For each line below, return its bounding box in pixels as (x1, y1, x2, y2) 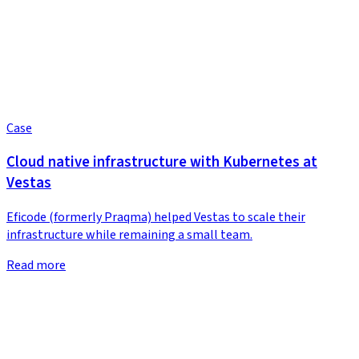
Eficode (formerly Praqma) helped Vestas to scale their (6, 208, 305, 227)
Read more (6, 256, 66, 275)
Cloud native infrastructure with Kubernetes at (6, 151, 317, 173)
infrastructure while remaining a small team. (6, 226, 252, 244)
